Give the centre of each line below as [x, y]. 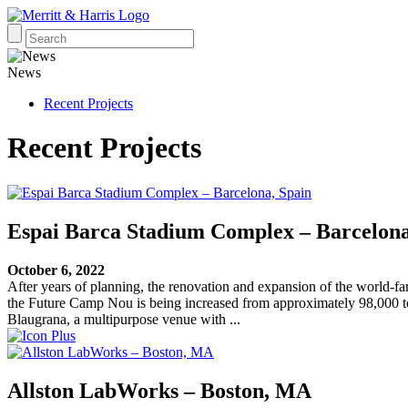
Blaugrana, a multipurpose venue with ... [124, 319]
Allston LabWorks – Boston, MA [159, 390]
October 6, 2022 [56, 270]
